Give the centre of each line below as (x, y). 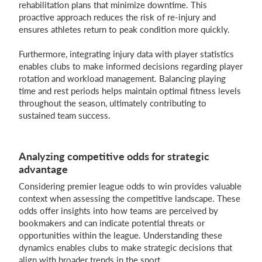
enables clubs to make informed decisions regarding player (131, 66)
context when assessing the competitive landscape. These (130, 199)
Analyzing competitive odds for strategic (114, 156)
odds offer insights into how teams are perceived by (118, 211)
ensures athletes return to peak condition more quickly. (124, 30)
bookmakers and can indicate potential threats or (112, 223)
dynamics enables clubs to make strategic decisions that (125, 248)
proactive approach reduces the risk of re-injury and (117, 17)
